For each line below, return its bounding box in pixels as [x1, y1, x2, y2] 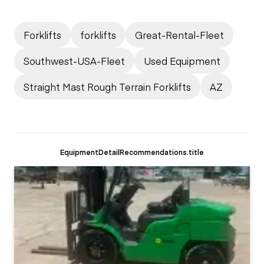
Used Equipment [144, 54, 220, 67]
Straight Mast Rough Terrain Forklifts [24, 80, 191, 93]
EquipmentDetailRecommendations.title [60, 146, 204, 157]
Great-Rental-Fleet [135, 28, 224, 41]
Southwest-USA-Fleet [24, 54, 125, 67]
